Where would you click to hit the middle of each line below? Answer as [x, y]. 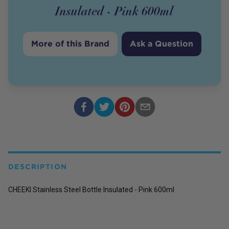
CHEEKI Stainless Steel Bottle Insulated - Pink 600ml [91, 189]
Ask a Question [162, 43]
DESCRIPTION [38, 166]
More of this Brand [71, 43]
